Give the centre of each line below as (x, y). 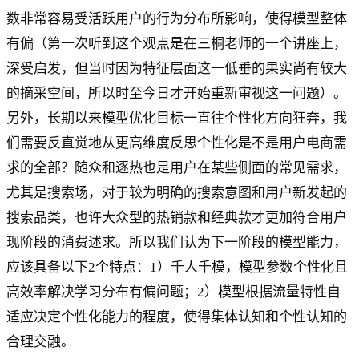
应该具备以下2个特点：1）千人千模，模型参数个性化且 (177, 268)
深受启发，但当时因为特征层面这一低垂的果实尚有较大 (177, 69)
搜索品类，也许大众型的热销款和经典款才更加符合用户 (177, 218)
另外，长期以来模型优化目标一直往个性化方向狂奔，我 (177, 119)
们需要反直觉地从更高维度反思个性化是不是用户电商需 (177, 143)
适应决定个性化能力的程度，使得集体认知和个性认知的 (177, 317)
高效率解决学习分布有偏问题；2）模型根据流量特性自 (173, 292)
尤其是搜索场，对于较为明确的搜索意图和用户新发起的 (177, 193)
